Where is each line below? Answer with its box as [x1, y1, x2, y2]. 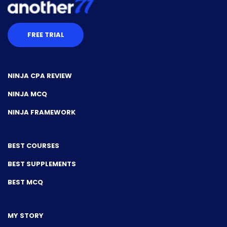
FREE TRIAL [27, 29, 64, 40]
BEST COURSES [8, 141, 59, 151]
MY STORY [8, 211, 44, 221]
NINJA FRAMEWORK [8, 107, 75, 118]
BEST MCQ [8, 177, 43, 187]
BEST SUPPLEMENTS [8, 159, 76, 169]
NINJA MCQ [8, 89, 47, 99]
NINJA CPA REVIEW [8, 71, 72, 81]
